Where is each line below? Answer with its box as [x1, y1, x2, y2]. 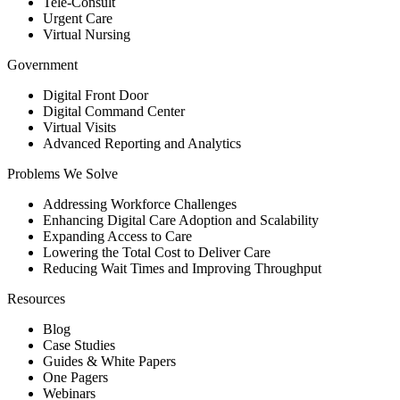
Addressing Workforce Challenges [43, 196, 237, 212]
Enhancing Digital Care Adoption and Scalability [43, 212, 319, 228]
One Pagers [43, 369, 108, 385]
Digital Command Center [43, 103, 185, 119]
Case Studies [43, 337, 115, 353]
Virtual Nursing [43, 26, 130, 42]
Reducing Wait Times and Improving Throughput [43, 260, 321, 276]
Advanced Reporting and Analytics [43, 135, 241, 151]
